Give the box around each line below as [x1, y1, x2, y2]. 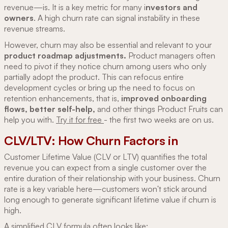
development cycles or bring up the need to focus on [4, 82, 195, 93]
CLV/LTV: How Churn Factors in [4, 132, 178, 148]
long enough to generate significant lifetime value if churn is [4, 194, 216, 205]
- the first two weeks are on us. [104, 114, 214, 125]
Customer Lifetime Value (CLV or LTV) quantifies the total [4, 151, 207, 162]
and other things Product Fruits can [95, 103, 223, 114]
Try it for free [56, 114, 104, 125]
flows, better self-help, [4, 103, 95, 114]
